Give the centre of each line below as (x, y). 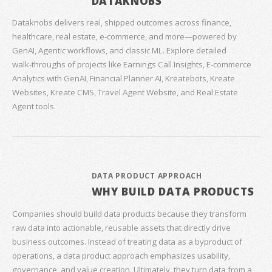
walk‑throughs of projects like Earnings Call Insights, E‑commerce (132, 65)
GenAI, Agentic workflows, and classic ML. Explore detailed (119, 51)
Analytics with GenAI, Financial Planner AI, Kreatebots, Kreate (124, 79)
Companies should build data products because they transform (129, 213)
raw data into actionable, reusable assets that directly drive (121, 227)
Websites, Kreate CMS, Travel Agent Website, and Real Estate (125, 93)
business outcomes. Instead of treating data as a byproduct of (127, 241)
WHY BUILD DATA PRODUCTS (173, 192)
